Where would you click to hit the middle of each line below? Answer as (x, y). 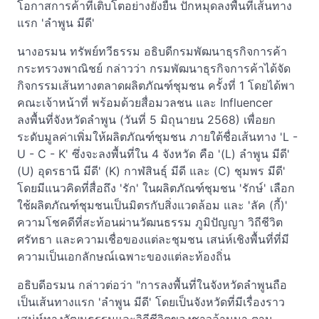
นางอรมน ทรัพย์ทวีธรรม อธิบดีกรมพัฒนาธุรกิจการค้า (152, 51)
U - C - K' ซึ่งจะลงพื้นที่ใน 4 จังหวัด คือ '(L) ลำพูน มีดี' (153, 154)
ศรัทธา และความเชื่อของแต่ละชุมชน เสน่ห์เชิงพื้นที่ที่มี (153, 239)
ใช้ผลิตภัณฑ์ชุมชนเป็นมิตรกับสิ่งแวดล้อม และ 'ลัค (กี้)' (152, 205)
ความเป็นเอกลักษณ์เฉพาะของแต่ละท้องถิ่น (124, 256)
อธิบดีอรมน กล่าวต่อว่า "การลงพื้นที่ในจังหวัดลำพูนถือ (152, 285)
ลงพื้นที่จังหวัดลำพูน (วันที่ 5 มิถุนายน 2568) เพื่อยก (146, 120)
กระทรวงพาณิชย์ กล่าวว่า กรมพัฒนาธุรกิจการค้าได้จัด (154, 68)
